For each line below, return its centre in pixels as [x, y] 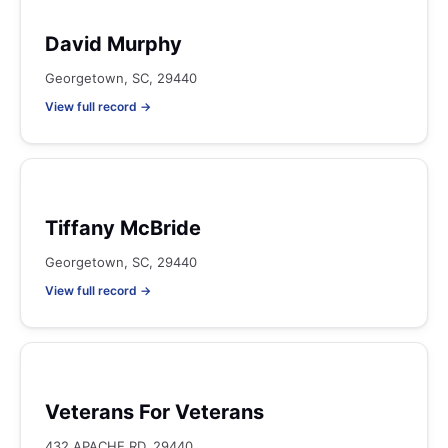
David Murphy [113, 44]
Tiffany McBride [123, 228]
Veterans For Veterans [154, 412]
